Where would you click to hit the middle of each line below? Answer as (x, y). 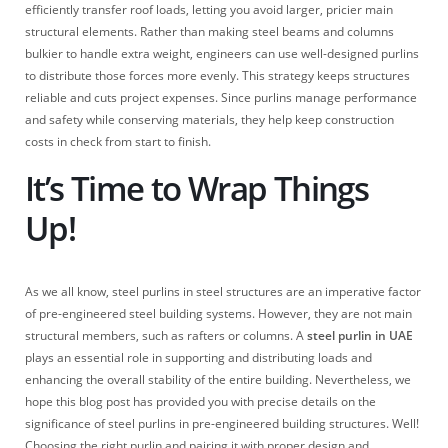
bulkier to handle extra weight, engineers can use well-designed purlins (222, 53)
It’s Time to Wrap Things (196, 189)
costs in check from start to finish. (118, 141)
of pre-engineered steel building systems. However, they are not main (218, 314)
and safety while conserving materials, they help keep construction (209, 119)
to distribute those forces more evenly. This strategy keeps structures (217, 75)
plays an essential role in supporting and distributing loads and (198, 358)
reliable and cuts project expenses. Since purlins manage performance (221, 97)
